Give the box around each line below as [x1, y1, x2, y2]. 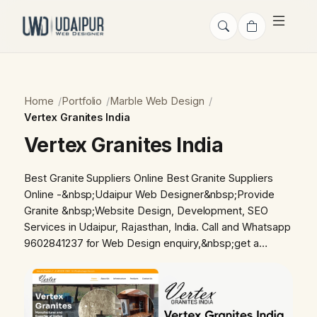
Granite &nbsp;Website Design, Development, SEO [24, 204, 268, 217]
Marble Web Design [110, 95, 204, 107]
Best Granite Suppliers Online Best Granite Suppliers [24, 172, 273, 184]
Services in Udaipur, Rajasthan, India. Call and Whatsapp [24, 221, 291, 233]
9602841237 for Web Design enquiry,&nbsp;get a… [24, 237, 267, 249]
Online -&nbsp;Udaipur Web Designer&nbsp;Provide [24, 188, 275, 200]
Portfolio [61, 95, 103, 107]
